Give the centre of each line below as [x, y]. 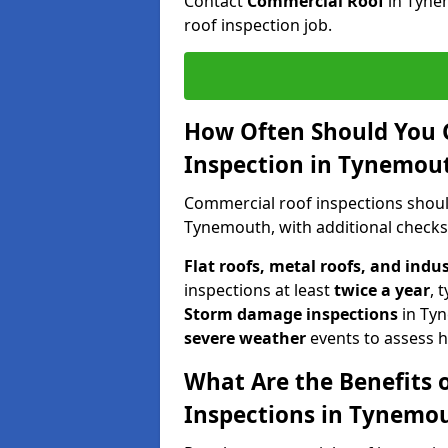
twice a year [382, 289]
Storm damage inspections [291, 313]
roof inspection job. [258, 24]
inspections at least [259, 289]
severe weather [245, 337]
